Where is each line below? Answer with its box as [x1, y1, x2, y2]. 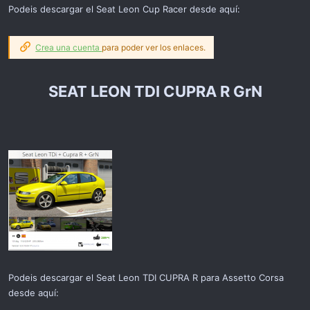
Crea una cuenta [35, 42, 102, 53]
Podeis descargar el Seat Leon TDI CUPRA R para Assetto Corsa [8, 271, 284, 283]
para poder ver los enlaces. [102, 42, 206, 53]
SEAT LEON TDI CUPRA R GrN [48, 82, 262, 100]
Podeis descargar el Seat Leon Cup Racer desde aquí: [8, 3, 240, 15]
